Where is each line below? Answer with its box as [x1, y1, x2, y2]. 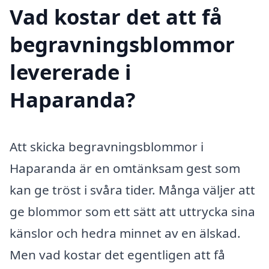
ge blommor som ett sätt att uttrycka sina [10, 203, 255, 220]
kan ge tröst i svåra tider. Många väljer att [10, 181, 255, 199]
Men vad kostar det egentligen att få [10, 246, 225, 264]
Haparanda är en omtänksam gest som [10, 160, 240, 177]
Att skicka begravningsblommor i [10, 138, 204, 156]
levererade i [10, 58, 131, 86]
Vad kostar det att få [10, 2, 222, 31]
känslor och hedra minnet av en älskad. [10, 225, 241, 242]
